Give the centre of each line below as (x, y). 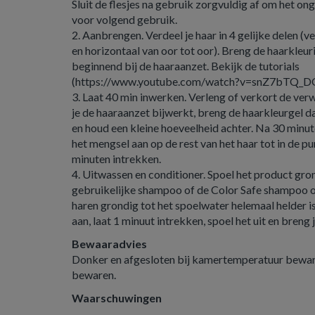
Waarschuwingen (117, 298)
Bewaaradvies (109, 244)
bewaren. (94, 275)
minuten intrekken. (117, 159)
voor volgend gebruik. (126, 19)
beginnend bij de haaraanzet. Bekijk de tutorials (186, 66)
